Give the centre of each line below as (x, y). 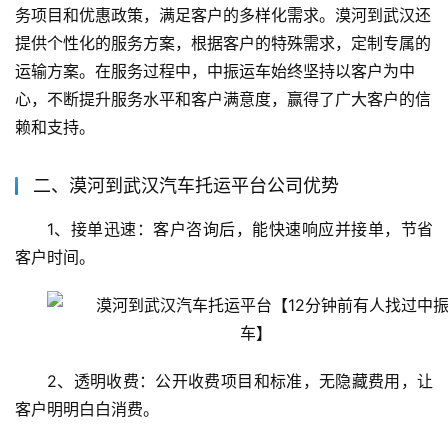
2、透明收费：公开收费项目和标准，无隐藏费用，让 (240, 381)
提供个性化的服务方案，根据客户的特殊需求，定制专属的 (223, 43)
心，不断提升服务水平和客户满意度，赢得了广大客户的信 (223, 99)
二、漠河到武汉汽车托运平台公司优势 (186, 186)
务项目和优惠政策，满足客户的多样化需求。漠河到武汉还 (223, 15)
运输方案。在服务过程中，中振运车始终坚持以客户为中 (215, 71)
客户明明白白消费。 (87, 409)
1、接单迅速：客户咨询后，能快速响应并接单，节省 (240, 229)
